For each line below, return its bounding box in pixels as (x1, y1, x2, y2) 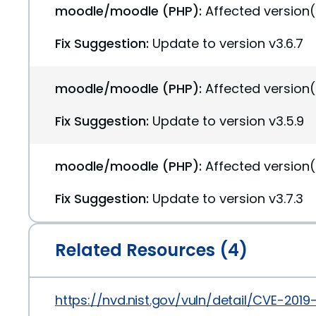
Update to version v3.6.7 (152, 35, 303, 52)
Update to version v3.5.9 (152, 112, 304, 130)
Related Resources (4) (55, 238, 248, 262)
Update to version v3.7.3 (152, 190, 303, 207)
